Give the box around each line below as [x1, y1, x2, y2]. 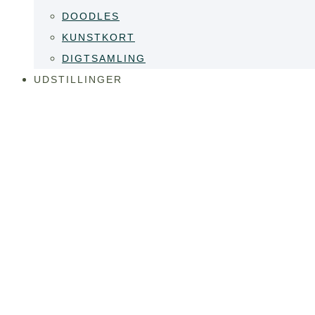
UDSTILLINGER [34, 74, 122, 85]
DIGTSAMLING [62, 53, 146, 64]
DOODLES [62, 11, 120, 22]
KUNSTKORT [62, 32, 135, 43]
